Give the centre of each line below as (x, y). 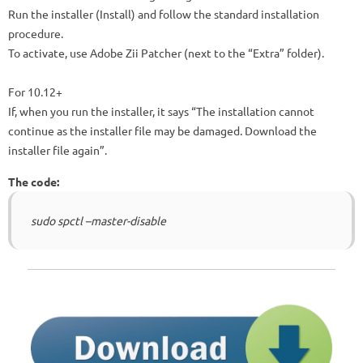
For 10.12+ (35, 92)
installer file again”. (58, 150)
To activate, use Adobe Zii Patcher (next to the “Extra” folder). (166, 53)
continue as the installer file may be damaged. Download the (162, 131)
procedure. (36, 34)
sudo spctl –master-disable (98, 221)
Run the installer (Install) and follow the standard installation (164, 14)
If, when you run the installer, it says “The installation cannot (161, 111)
